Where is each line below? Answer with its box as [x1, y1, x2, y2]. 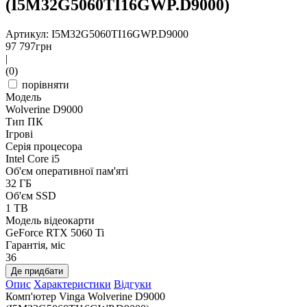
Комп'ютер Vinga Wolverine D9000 [5, 290, 165, 302]
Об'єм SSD [5, 189, 56, 201]
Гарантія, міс [5, 238, 65, 251]
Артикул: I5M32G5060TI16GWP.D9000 [5, 27, 188, 40]
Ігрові [5, 127, 33, 140]
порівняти [22, 78, 69, 90]
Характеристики [34, 278, 111, 290]
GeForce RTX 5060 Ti [5, 226, 104, 238]
